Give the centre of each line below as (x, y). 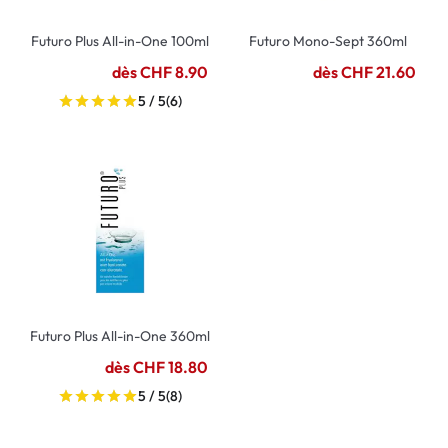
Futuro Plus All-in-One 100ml (120, 41)
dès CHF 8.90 (160, 72)
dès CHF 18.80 (156, 367)
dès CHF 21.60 (364, 72)
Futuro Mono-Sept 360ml (328, 41)
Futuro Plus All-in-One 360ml (120, 336)
